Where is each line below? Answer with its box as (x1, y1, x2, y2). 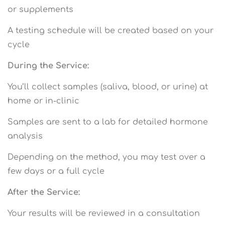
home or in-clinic (8, 96, 79, 105)
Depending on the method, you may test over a (8, 152, 205, 162)
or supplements (8, 5, 73, 14)
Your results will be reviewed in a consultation (8, 208, 200, 218)
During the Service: (8, 61, 89, 70)
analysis (8, 131, 43, 141)
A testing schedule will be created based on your (8, 26, 213, 35)
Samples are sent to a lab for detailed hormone (8, 117, 208, 127)
